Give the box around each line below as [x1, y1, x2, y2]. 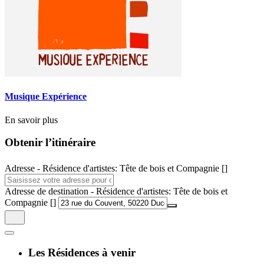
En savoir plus [5, 114, 58, 125]
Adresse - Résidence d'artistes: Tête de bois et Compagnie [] [5, 163, 227, 174]
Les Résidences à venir [28, 246, 136, 259]
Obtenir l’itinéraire [5, 136, 95, 149]
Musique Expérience [5, 91, 87, 102]
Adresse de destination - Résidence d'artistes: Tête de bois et [5, 186, 227, 197]
